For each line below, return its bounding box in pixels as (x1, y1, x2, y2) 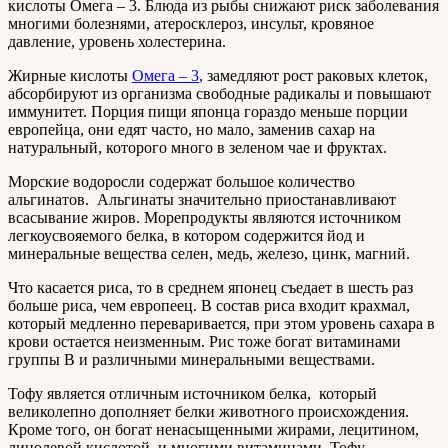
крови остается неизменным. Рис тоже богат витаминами (8, 333, 401, 351)
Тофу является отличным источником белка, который (8, 385, 377, 403)
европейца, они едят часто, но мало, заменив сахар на (8, 121, 375, 139)
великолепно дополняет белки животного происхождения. (8, 403, 409, 421)
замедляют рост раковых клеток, (203, 67, 428, 85)
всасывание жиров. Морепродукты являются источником (8, 209, 401, 227)
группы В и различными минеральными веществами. (8, 351, 375, 369)
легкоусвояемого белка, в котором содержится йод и (8, 227, 365, 245)
